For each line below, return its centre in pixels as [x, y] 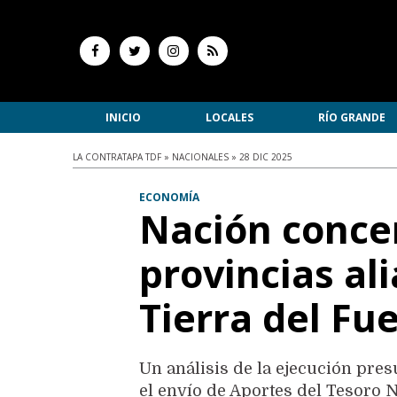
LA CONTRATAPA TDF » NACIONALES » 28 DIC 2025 [183, 157]
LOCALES [229, 117]
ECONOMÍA [170, 198]
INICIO [123, 117]
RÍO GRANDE [351, 117]
